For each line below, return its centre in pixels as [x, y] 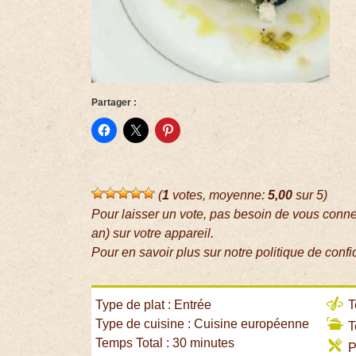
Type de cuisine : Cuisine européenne [203, 324]
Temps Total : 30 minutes [165, 343]
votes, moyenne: [219, 195]
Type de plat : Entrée [154, 305]
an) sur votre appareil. [153, 234]
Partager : [114, 103]
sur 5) [310, 195]
